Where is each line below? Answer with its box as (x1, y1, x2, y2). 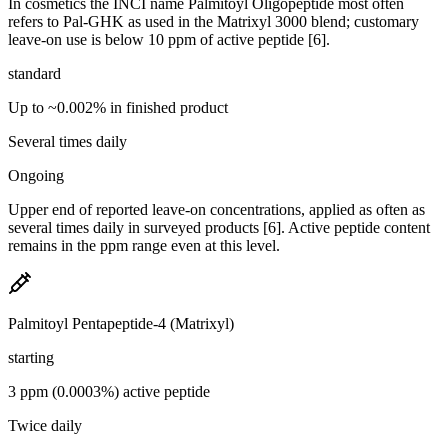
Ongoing (8, 166, 64, 184)
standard (8, 64, 61, 82)
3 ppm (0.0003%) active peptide (8, 382, 210, 400)
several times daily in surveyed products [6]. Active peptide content (8, 218, 430, 236)
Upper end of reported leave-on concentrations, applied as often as (8, 200, 425, 218)
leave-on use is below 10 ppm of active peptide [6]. (8, 30, 330, 48)
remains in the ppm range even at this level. (8, 236, 280, 254)
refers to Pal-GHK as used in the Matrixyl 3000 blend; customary (8, 12, 419, 30)
